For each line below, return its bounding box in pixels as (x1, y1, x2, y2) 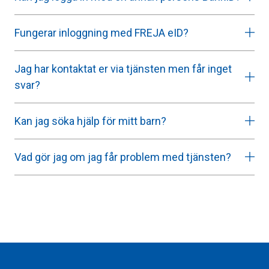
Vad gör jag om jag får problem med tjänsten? (14, 150, 231, 163)
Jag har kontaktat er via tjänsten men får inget (14, 62, 232, 75)
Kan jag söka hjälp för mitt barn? (14, 114, 166, 127)
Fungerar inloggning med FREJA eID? (14, 26, 189, 39)
